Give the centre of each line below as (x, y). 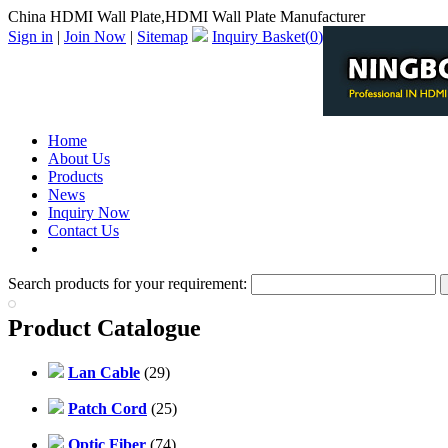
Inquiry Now (89, 212)
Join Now (95, 36)
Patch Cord (107, 408)
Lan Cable (104, 372)
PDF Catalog (89, 248)
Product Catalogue (104, 327)
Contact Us (83, 230)
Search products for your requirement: (129, 283)
